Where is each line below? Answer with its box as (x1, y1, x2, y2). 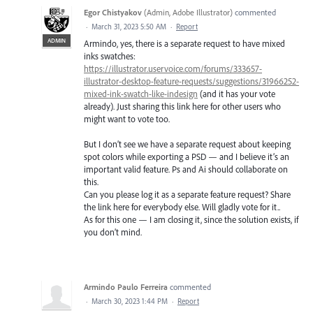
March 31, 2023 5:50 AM (92, 22, 166, 32)
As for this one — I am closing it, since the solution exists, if (84, 214, 298, 226)
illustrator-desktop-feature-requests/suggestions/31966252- (84, 75, 299, 87)
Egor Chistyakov (84, 7, 142, 18)
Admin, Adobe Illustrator (147, 7, 230, 18)
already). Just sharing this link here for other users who (84, 101, 281, 112)
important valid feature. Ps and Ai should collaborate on (84, 163, 288, 175)
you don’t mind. (84, 226, 142, 238)
